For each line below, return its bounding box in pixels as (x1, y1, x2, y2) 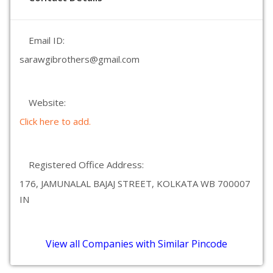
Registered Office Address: (29, 158, 144, 171)
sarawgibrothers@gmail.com (19, 53, 140, 65)
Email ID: (29, 34, 65, 46)
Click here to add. (19, 115, 91, 127)
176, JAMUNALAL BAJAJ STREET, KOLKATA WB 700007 (19, 177, 250, 190)
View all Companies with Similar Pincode (46, 237, 227, 250)
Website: (29, 96, 66, 108)
